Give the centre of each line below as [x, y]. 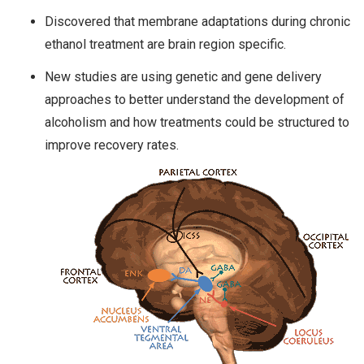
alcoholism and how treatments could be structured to [197, 122]
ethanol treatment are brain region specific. [165, 44]
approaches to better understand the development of [195, 99]
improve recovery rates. [112, 145]
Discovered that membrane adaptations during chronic [197, 21]
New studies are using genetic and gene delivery [183, 76]
